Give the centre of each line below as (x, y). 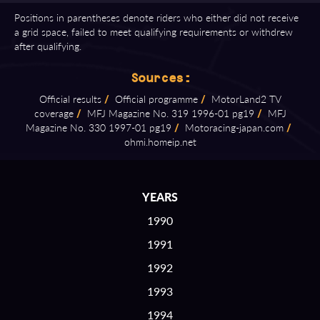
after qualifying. (48, 46)
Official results (70, 99)
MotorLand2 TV (245, 99)
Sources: (160, 78)
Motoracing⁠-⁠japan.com (233, 127)
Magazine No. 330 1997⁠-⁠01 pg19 (99, 127)
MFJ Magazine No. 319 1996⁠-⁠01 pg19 (169, 113)
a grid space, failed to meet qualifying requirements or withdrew (154, 31)
